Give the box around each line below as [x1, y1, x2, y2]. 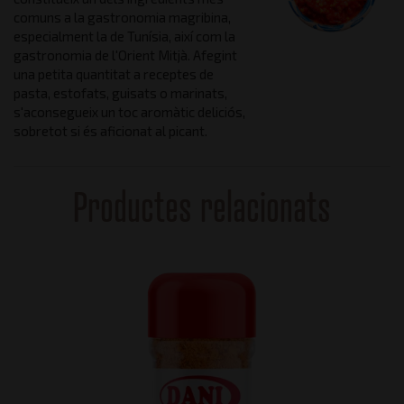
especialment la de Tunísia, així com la [14, 28, 235, 44]
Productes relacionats [73, 182, 331, 231]
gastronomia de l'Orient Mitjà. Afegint [14, 47, 237, 63]
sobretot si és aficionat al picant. [14, 123, 207, 139]
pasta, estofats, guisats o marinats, [14, 85, 227, 101]
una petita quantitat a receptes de [14, 66, 214, 82]
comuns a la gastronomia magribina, [14, 9, 231, 25]
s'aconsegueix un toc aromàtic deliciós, [14, 104, 245, 120]
